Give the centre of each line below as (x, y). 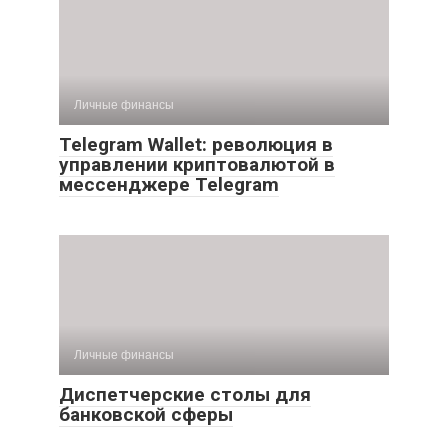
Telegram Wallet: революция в (196, 144)
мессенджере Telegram (169, 184)
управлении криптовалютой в (197, 164)
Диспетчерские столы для (185, 394)
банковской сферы (146, 414)
